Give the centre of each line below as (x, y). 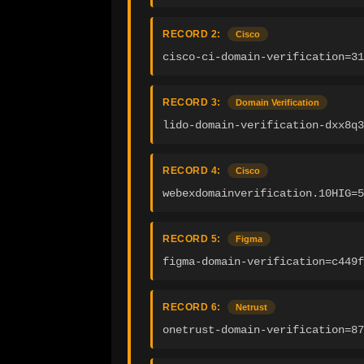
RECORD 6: (192, 308)
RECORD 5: (192, 239)
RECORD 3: (192, 103)
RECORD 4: (192, 171)
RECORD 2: (192, 35)
